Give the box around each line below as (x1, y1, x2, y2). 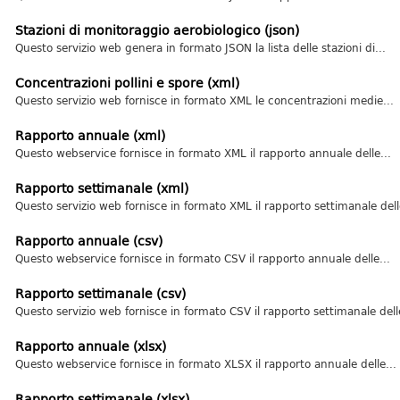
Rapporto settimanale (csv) (14, 284, 186, 303)
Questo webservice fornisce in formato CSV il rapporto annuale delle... (14, 250, 390, 266)
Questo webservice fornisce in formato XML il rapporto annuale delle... (14, 145, 391, 161)
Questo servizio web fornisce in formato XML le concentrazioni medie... (14, 92, 394, 108)
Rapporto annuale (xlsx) (14, 337, 166, 355)
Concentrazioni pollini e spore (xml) (14, 73, 239, 92)
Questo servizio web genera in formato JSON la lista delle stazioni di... (14, 39, 386, 55)
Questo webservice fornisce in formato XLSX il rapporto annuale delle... (14, 355, 396, 371)
